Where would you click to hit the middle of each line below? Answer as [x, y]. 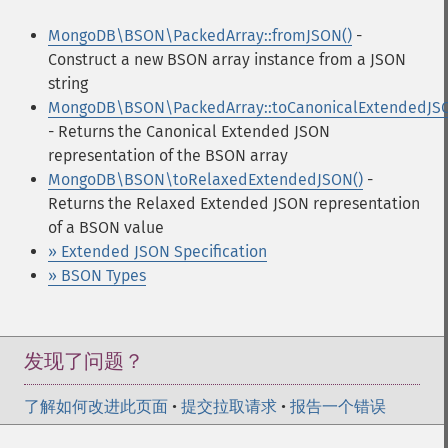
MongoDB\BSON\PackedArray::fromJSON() [200, 35]
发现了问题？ [84, 361]
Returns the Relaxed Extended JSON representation [234, 203]
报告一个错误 [338, 406]
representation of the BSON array [168, 155]
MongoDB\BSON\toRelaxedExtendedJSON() [205, 179]
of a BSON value [106, 227]
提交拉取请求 [229, 406]
